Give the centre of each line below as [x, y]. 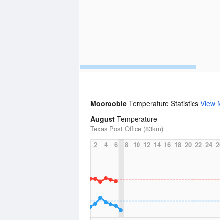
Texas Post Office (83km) [127, 128]
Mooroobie [110, 103]
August [103, 119]
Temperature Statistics [165, 103]
